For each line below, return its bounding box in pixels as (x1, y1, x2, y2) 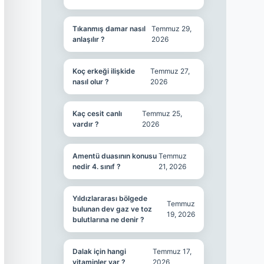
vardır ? (72, 120, 99, 128)
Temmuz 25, (142, 109, 183, 118)
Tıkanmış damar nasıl (72, 24, 146, 33)
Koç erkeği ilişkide (72, 67, 135, 75)
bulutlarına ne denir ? (72, 215, 144, 224)
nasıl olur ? (72, 77, 109, 86)
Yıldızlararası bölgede (72, 194, 147, 203)
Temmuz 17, (152, 247, 192, 256)
